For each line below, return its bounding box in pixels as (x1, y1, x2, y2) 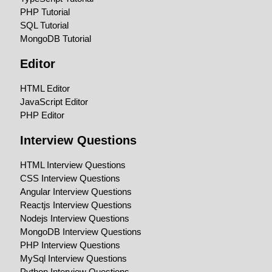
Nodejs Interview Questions (20, 213, 130, 224)
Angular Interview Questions (20, 186, 132, 197)
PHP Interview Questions (20, 240, 121, 251)
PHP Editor (20, 110, 65, 121)
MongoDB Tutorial (20, 33, 92, 44)
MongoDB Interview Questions (20, 226, 142, 237)
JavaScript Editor (20, 97, 89, 107)
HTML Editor (20, 83, 70, 94)
